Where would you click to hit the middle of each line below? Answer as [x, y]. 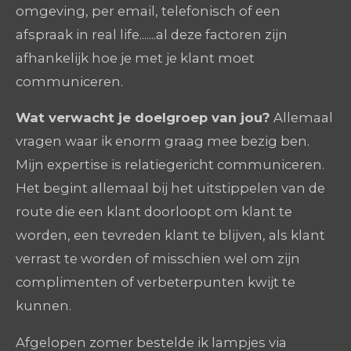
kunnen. [45, 306]
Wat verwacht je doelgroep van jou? [143, 118]
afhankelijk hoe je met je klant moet [135, 58]
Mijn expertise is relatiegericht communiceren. [170, 165]
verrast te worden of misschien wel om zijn [158, 259]
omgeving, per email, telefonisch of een [148, 11]
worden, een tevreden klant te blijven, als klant [170, 235]
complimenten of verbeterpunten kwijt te [156, 282]
